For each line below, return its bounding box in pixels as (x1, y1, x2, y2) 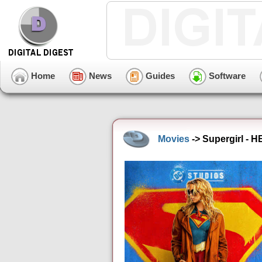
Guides (143, 70, 175, 81)
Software (206, 70, 246, 81)
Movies (158, 133, 189, 144)
